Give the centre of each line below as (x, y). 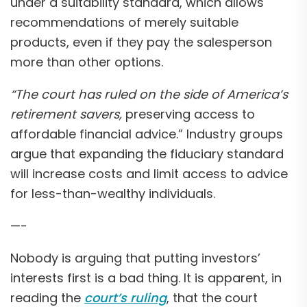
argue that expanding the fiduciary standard (147, 153)
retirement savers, (66, 114)
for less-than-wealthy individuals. (113, 193)
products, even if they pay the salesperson (141, 42)
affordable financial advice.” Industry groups (147, 134)
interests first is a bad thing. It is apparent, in (146, 278)
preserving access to (188, 114)
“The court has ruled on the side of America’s (149, 94)
